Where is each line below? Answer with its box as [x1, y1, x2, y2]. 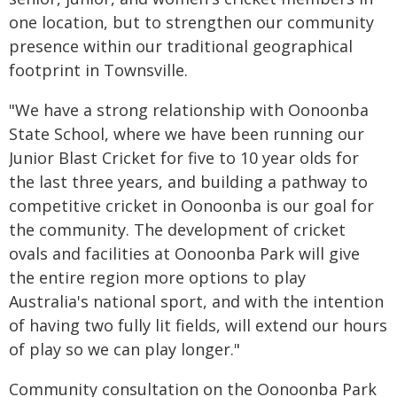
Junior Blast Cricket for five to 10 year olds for [9, 147, 359, 168]
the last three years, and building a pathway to [9, 171, 368, 192]
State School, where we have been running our [9, 123, 364, 144]
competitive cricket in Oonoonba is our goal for [9, 195, 374, 216]
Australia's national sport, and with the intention [9, 291, 384, 312]
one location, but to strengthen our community [9, 12, 374, 33]
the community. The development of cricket [9, 219, 346, 240]
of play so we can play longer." [9, 339, 240, 360]
